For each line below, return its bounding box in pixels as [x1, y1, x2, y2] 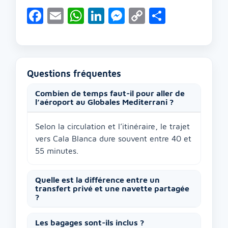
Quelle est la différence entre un [35, 175, 160, 185]
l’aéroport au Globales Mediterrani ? [35, 97, 174, 107]
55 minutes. [35, 146, 78, 156]
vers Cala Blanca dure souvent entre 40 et [35, 134, 191, 144]
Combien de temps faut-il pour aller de [35, 89, 185, 98]
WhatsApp [84, 6, 161, 26]
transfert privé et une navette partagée [35, 184, 189, 193]
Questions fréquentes [27, 68, 121, 79]
